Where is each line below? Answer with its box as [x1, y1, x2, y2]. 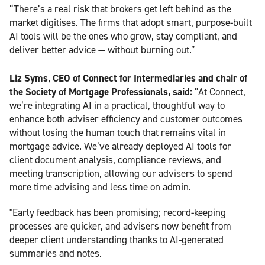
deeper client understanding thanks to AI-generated [9, 232, 224, 246]
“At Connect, [195, 85, 245, 98]
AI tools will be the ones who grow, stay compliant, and [9, 29, 237, 43]
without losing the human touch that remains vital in [9, 125, 226, 139]
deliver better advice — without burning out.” [9, 43, 195, 56]
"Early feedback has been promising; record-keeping [9, 205, 226, 219]
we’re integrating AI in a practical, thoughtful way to [9, 98, 225, 112]
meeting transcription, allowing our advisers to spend [9, 166, 232, 180]
